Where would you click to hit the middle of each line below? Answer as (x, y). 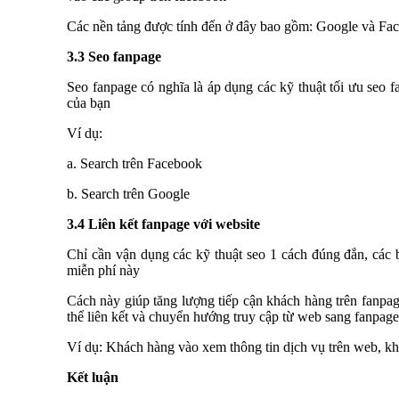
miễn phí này (103, 270)
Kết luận (93, 377)
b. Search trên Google (128, 194)
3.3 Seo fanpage (114, 57)
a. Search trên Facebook (134, 163)
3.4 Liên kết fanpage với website (163, 224)
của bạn (89, 103)
